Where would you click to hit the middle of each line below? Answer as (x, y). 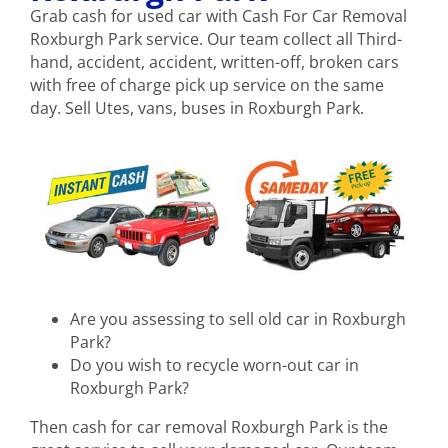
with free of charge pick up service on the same (207, 85)
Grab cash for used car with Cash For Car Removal (218, 16)
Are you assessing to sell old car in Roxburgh (238, 318)
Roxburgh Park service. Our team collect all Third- (216, 39)
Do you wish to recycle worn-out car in (214, 364)
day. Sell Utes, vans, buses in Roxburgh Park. (197, 108)
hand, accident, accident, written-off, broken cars (214, 62)
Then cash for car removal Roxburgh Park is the (209, 426)
